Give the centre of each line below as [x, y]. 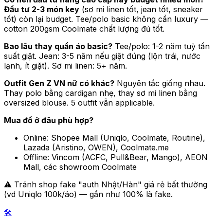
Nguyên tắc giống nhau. [160, 83]
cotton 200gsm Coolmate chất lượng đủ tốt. [84, 29]
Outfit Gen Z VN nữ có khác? [59, 83]
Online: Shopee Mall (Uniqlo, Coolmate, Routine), [114, 138]
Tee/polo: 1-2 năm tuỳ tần [161, 46]
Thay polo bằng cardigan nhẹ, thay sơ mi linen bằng [100, 93]
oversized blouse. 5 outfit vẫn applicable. [79, 103]
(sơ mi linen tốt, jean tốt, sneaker [141, 9]
